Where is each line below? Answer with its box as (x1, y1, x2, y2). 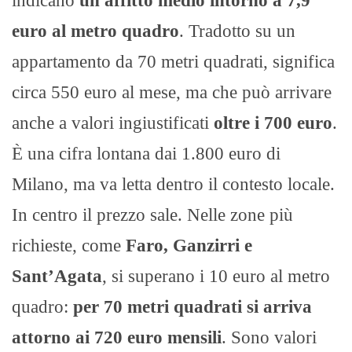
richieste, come (12, 235, 126, 255)
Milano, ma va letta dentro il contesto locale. (12, 174, 335, 194)
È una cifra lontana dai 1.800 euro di (12, 143, 280, 163)
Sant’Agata (12, 266, 102, 286)
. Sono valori (222, 327, 317, 347)
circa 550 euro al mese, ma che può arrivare (12, 82, 332, 102)
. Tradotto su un (179, 20, 295, 41)
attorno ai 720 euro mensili (12, 327, 222, 347)
